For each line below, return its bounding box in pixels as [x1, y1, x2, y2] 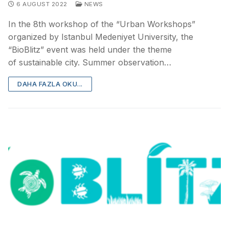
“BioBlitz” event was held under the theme [8, 44, 172, 55]
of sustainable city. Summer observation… [8, 57, 171, 67]
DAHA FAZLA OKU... [17, 79, 83, 88]
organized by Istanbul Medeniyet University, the [8, 31, 193, 42]
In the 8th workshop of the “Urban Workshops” [8, 18, 195, 29]
